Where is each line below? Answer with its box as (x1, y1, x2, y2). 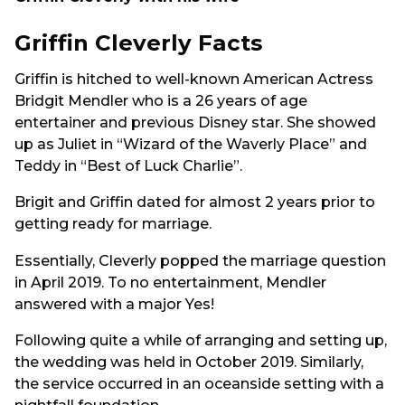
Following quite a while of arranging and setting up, (14, 331, 387, 349)
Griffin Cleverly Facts (14, 28, 262, 56)
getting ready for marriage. (14, 215, 212, 233)
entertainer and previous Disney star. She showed (14, 114, 376, 132)
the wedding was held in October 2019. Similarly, (14, 353, 363, 371)
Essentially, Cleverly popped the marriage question (14, 251, 386, 269)
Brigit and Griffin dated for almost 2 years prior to (14, 193, 375, 212)
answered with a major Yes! (14, 295, 214, 313)
